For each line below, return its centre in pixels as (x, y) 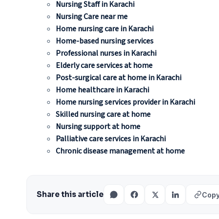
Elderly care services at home (104, 66)
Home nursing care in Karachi (104, 29)
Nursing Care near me (91, 17)
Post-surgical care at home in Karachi (118, 78)
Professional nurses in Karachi (106, 53)
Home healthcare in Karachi (102, 90)
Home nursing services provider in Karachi (125, 102)
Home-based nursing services (104, 41)
